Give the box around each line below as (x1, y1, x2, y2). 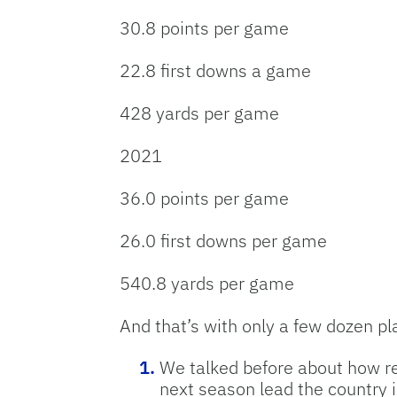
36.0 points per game (120, 185, 289, 210)
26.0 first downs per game (120, 228, 327, 253)
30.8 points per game (120, 15, 289, 40)
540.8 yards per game (120, 270, 294, 295)
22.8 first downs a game (120, 58, 311, 82)
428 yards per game (120, 100, 279, 125)
